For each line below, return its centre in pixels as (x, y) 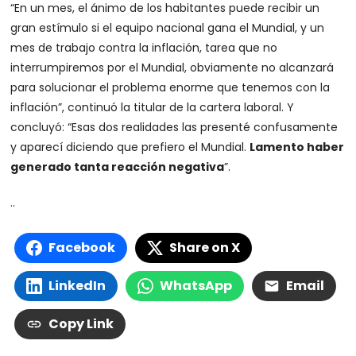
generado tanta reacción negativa (118, 167)
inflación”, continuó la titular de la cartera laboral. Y (153, 107)
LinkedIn (77, 286)
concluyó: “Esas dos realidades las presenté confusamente (174, 127)
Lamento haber (297, 147)
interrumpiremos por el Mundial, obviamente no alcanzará (172, 68)
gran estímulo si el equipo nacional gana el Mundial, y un (168, 28)
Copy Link (81, 324)
